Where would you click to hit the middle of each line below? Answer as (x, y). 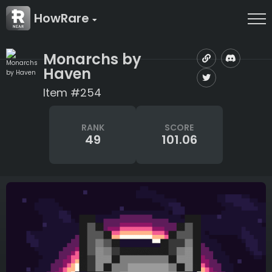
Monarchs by (92, 59)
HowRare (63, 18)
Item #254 (72, 93)
